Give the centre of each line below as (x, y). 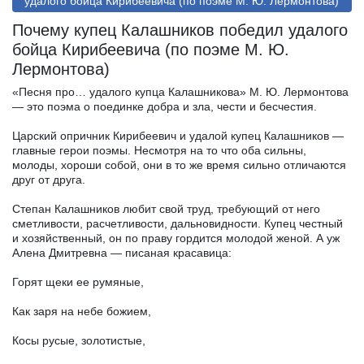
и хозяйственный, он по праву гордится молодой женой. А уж (176, 238)
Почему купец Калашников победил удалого (180, 30)
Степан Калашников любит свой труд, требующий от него (166, 208)
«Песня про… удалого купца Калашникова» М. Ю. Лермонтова (180, 91)
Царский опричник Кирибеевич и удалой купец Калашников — (178, 135)
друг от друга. (49, 179)
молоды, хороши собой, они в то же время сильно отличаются (179, 165)
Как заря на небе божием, (82, 311)
